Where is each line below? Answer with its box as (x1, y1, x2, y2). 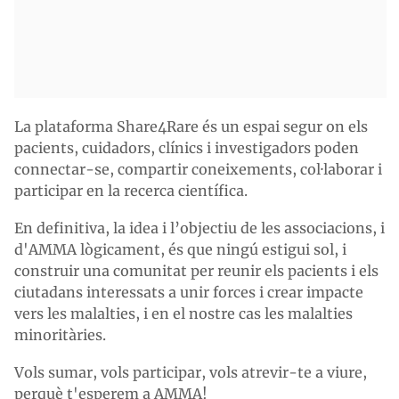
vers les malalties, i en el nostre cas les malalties (14, 305, 353, 322)
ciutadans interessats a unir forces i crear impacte (14, 283, 363, 301)
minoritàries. (14, 326, 106, 344)
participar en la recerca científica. (14, 182, 248, 199)
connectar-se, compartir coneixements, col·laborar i (14, 160, 382, 178)
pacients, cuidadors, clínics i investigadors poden (14, 139, 359, 157)
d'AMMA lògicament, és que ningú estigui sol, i (14, 240, 346, 258)
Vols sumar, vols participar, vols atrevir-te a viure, (14, 363, 367, 381)
